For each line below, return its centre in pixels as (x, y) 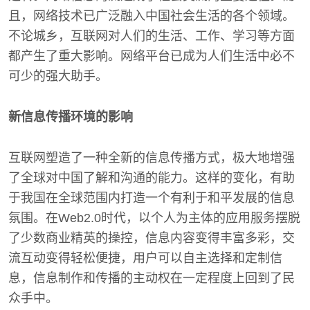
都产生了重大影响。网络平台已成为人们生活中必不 (152, 56)
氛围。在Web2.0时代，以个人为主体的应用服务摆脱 (154, 218)
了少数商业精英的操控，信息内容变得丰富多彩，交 (152, 238)
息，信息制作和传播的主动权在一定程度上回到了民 (152, 278)
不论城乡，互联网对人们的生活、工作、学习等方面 (152, 36)
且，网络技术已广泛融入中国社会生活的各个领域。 (152, 16)
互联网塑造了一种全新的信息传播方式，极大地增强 (152, 158)
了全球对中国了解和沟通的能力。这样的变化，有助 (152, 178)
